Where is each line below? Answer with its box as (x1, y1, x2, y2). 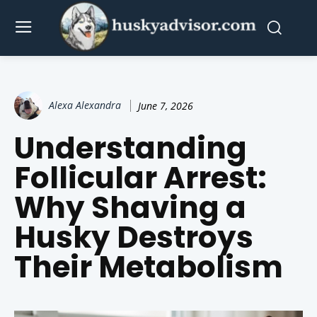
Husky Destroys (14, 217, 253, 259)
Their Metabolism (14, 246, 283, 289)
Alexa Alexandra (49, 98, 121, 113)
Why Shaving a (14, 187, 246, 229)
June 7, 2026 (138, 98, 193, 113)
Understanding (14, 127, 247, 170)
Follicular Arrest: (14, 157, 267, 200)
